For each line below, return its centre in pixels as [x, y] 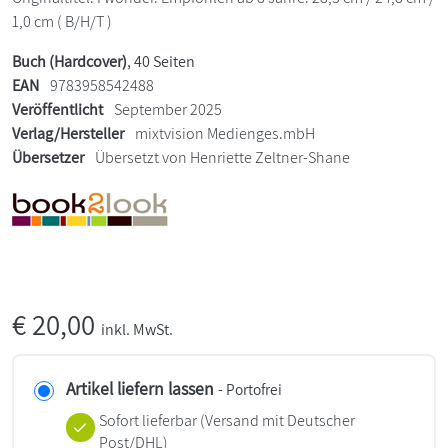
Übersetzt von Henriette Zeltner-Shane [221, 158]
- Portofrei [250, 389]
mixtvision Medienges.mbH [225, 134]
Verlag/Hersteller [68, 134]
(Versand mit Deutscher [275, 421]
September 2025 [166, 110]
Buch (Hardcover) [69, 62]
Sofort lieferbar [147, 421]
